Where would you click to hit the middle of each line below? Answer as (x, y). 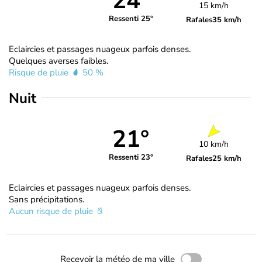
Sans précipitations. (46, 199)
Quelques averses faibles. (58, 61)
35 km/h (227, 20)
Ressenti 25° (131, 19)
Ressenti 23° (131, 158)
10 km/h (214, 144)
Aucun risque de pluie (52, 211)
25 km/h (227, 158)
